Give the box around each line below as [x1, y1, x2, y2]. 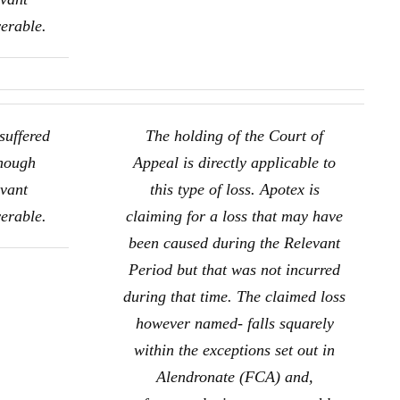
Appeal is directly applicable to [133, 154, 336, 171]
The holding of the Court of [146, 127, 323, 145]
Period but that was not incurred [129, 261, 340, 279]
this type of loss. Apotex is [149, 180, 320, 198]
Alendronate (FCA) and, [155, 368, 313, 386]
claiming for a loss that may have [126, 207, 343, 225]
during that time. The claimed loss [123, 287, 346, 305]
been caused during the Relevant [129, 234, 340, 252]
